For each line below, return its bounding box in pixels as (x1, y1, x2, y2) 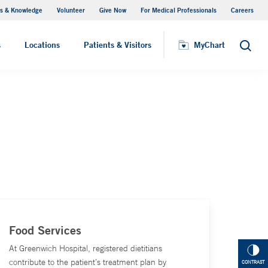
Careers (231, 5, 254, 14)
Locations (25, 39, 60, 50)
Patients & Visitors (84, 39, 151, 50)
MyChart (194, 39, 225, 50)
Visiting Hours (37, 11, 93, 23)
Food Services (9, 223, 82, 237)
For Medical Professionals (141, 5, 217, 14)
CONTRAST (242, 259, 264, 266)
